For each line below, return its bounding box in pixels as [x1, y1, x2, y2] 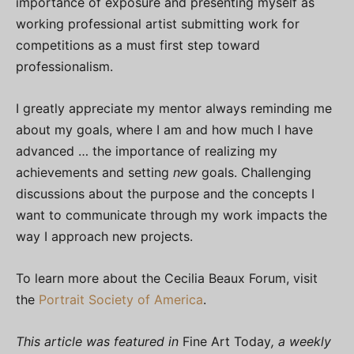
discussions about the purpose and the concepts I [16, 185, 314, 201]
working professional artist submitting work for [16, 15, 299, 32]
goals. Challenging [198, 164, 311, 180]
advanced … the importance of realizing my [16, 142, 277, 159]
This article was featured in [16, 333, 179, 349]
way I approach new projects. [16, 228, 193, 244]
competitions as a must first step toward [16, 36, 260, 53]
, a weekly [271, 333, 331, 349]
